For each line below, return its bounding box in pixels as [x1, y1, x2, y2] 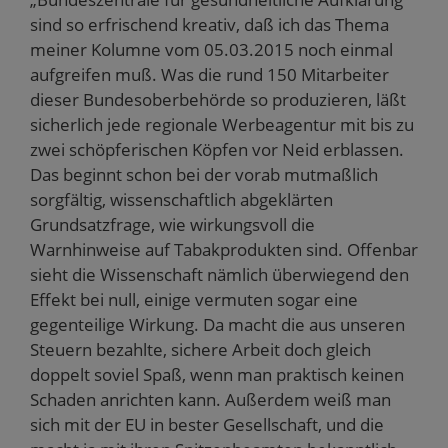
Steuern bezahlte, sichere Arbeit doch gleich [30, 337, 371, 361]
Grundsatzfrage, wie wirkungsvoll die [30, 212, 315, 236]
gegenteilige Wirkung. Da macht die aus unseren [30, 312, 405, 336]
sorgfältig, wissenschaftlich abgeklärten [30, 187, 333, 211]
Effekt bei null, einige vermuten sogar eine [30, 287, 358, 311]
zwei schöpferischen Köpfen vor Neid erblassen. [30, 137, 404, 161]
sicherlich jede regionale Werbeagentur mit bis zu [30, 112, 414, 136]
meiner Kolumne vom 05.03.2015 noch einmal [30, 37, 393, 61]
